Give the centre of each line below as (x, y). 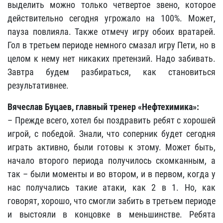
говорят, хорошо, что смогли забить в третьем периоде (111, 201)
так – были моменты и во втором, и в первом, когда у (111, 174)
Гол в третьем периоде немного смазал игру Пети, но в (111, 45)
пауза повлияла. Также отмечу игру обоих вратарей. (111, 32)
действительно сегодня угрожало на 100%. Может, (111, 18)
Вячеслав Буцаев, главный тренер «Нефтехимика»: (103, 107)
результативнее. (38, 85)
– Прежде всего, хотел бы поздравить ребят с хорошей (111, 120)
